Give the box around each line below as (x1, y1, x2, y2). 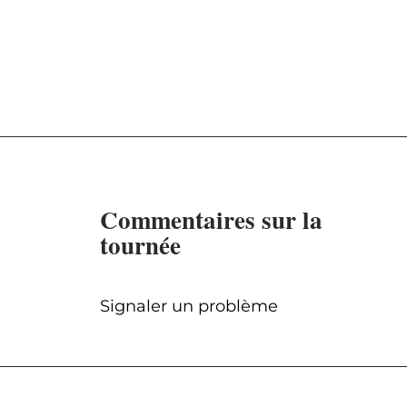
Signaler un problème (99, 296, 278, 317)
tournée (99, 227, 181, 263)
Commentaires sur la (99, 202, 323, 238)
